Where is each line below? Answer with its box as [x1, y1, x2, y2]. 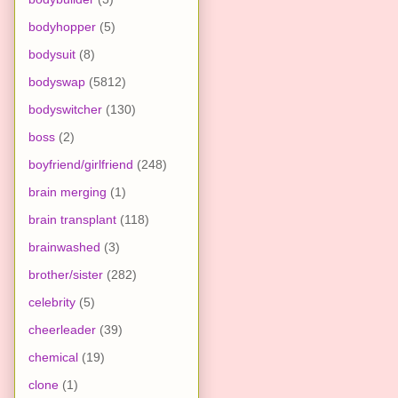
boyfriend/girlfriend [28, 156, 133, 171]
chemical [28, 349, 78, 364]
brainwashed [28, 239, 100, 254]
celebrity [28, 294, 76, 309]
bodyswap [28, 74, 85, 89]
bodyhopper [28, 19, 96, 34]
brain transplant [28, 211, 116, 227]
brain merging [28, 184, 107, 199]
